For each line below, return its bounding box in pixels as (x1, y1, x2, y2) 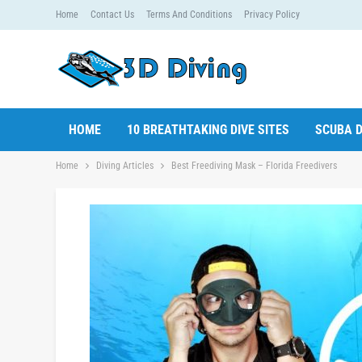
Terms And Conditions (146, 9, 232, 20)
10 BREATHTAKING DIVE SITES (127, 122, 289, 137)
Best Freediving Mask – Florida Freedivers (171, 160, 337, 171)
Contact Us (90, 9, 134, 20)
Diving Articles (96, 160, 154, 171)
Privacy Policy (244, 9, 300, 20)
